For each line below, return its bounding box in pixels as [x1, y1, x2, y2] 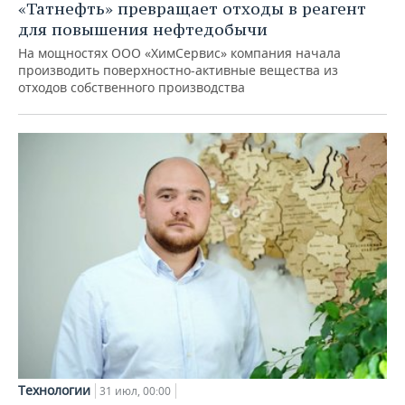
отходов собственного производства [18, 79, 245, 97]
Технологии [18, 381, 90, 400]
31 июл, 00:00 [99, 383, 171, 400]
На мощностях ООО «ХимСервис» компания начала [18, 44, 341, 62]
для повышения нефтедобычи [18, 19, 268, 41]
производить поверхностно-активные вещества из [18, 61, 338, 80]
